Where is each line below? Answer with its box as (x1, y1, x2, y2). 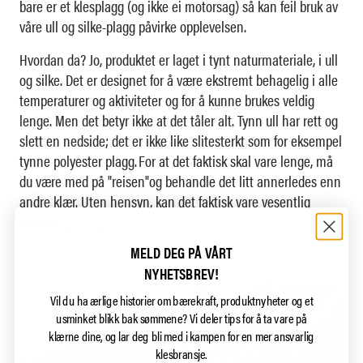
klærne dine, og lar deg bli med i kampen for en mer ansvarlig (49, 327, 314, 344)
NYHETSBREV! (144, 262, 219, 284)
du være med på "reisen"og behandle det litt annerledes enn (19, 170, 341, 193)
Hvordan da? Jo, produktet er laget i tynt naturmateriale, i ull (19, 49, 338, 71)
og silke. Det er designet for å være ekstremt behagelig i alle (19, 69, 338, 92)
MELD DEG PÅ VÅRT (130, 240, 233, 263)
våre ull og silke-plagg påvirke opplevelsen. (19, 15, 246, 38)
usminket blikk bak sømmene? (56, 309, 190, 327)
